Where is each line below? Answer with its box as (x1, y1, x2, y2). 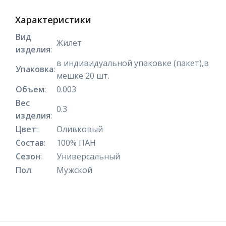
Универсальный (56, 150, 120, 162)
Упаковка (16, 63, 53, 75)
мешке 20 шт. (56, 70, 109, 81)
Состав (16, 137, 44, 148)
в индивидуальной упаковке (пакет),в (56, 57, 209, 69)
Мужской (56, 164, 92, 176)
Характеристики (15, 13, 91, 26)
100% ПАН (56, 137, 96, 148)
